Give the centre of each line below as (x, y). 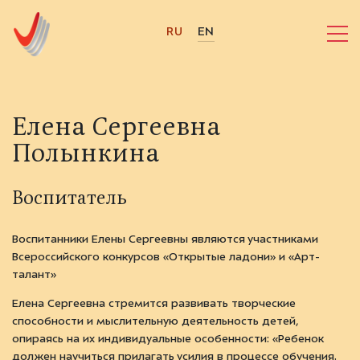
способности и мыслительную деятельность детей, (155, 322)
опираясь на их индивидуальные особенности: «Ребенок (168, 340)
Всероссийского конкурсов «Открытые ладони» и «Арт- (166, 258)
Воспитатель (70, 200)
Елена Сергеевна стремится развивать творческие (154, 304)
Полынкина (86, 155)
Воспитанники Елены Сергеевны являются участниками (165, 240)
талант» (36, 275)
